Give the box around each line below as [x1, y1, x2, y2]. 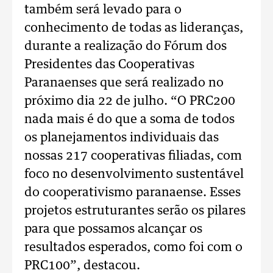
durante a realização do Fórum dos [24, 40, 227, 52]
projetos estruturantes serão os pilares [24, 205, 246, 217]
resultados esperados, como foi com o [24, 241, 243, 253]
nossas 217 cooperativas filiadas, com [24, 150, 242, 162]
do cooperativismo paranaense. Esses [24, 186, 241, 199]
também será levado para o [24, 4, 182, 16]
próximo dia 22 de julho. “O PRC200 [24, 95, 235, 107]
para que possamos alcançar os [24, 223, 202, 235]
